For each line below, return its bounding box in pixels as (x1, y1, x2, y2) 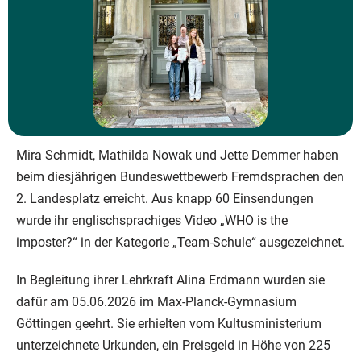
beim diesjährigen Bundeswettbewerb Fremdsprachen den (16, 169, 344, 185)
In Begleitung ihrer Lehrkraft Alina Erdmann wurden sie (16, 272, 325, 288)
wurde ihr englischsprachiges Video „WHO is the (16, 213, 288, 229)
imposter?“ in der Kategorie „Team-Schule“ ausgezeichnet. (16, 234, 345, 251)
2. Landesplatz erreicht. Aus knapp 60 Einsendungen (16, 191, 313, 207)
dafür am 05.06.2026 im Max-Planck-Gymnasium (16, 294, 297, 310)
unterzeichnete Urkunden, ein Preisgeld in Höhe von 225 (16, 338, 330, 354)
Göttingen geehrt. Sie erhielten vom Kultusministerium (16, 316, 322, 332)
